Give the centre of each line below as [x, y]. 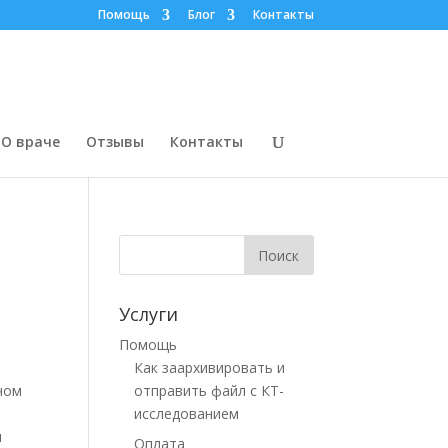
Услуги [149, 314]
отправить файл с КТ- [209, 390]
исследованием [187, 413]
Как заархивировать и [210, 367]
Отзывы [115, 141]
